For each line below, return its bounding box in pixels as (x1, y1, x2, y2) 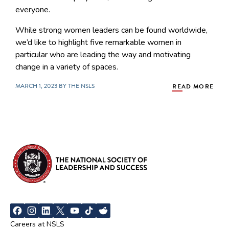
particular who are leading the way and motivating (15, 49, 191, 60)
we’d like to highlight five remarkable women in (15, 36, 181, 48)
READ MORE (172, 81, 214, 91)
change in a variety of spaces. (15, 61, 118, 73)
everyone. (15, 4, 50, 15)
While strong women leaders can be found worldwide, (15, 24, 208, 36)
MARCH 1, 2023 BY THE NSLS (15, 81, 95, 90)
